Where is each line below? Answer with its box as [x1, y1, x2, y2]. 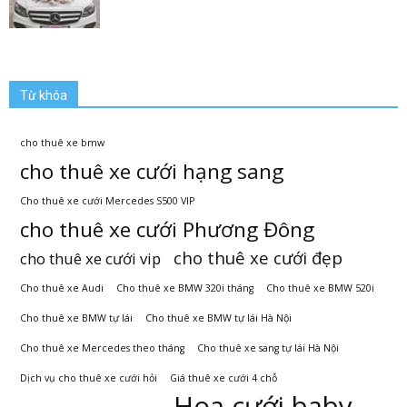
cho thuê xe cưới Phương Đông [20, 214, 314, 243]
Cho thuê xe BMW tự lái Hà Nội [145, 311, 292, 324]
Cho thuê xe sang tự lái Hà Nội [197, 341, 339, 354]
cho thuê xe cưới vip [20, 247, 161, 269]
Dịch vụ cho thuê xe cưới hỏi [20, 371, 157, 384]
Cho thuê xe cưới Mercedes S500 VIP [20, 194, 194, 207]
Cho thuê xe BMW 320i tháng [116, 281, 253, 294]
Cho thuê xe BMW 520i [266, 281, 374, 294]
